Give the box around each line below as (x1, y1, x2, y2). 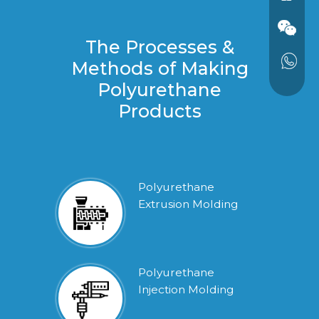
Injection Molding (138, 282, 234, 296)
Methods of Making (70, 57, 249, 79)
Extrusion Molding (138, 197, 239, 211)
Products (117, 100, 202, 122)
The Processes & (85, 36, 234, 58)
